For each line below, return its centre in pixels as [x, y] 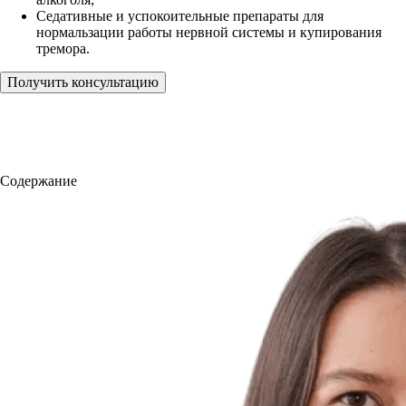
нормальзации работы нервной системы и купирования [209, 32]
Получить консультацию [83, 82]
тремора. [63, 48]
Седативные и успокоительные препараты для [180, 15]
